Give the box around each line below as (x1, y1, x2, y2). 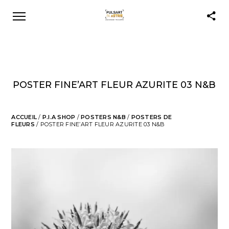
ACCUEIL (11, 113, 37, 121)
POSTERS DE (131, 113, 172, 121)
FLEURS (11, 121, 35, 128)
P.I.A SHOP (42, 113, 76, 121)
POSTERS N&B (81, 113, 126, 121)
